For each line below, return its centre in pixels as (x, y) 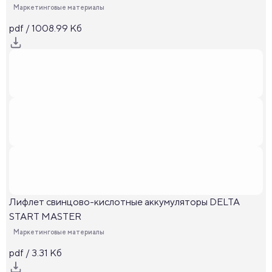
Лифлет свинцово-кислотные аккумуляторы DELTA (124, 202)
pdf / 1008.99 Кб (46, 28)
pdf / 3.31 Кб (36, 253)
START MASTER (45, 216)
